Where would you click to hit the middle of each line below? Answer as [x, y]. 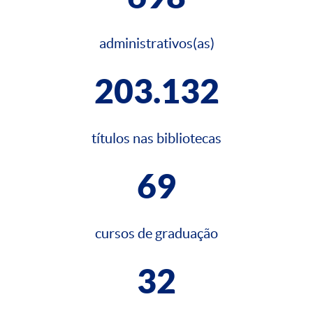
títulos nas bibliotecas [156, 139]
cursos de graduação [156, 234]
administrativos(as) [156, 44]
